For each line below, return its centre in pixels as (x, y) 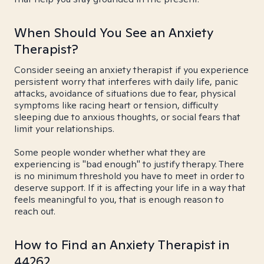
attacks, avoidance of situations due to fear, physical (125, 93)
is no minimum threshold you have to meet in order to (129, 176)
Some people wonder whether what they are (110, 152)
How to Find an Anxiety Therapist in (122, 245)
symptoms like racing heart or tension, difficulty (116, 105)
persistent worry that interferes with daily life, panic (126, 82)
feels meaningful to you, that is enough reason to (119, 199)
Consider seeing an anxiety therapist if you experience (131, 70)
